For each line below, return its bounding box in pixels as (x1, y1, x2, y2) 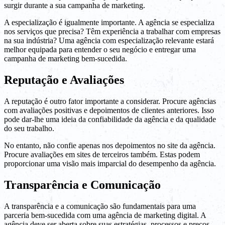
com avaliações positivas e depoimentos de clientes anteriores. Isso (4, 105, 214, 115)
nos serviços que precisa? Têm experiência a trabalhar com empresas (4, 27, 220, 36)
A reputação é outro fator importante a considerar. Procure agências (4, 96, 216, 105)
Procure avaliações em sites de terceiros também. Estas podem (4, 150, 200, 159)
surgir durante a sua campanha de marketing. (4, 1, 145, 10)
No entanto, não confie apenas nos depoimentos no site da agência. (4, 141, 215, 150)
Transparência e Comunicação (4, 178, 161, 191)
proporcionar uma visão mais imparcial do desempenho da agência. (4, 159, 216, 168)
